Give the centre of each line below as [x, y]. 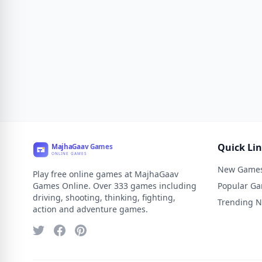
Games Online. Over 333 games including [115, 186]
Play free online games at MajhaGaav [106, 174]
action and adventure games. [90, 209]
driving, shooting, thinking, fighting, [104, 197]
